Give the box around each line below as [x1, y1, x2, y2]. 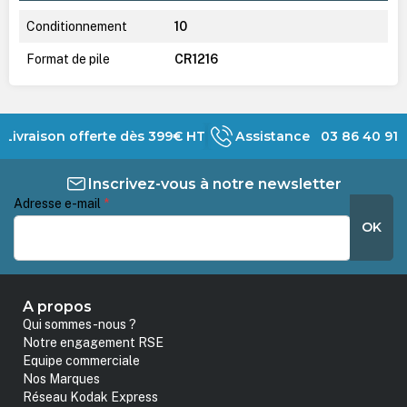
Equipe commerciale [23, 353, 141, 369]
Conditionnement [25, 18, 127, 34]
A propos [23, 297, 93, 316]
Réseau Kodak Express [23, 390, 159, 405]
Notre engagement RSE [23, 335, 164, 351]
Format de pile [25, 51, 110, 66]
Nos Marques [23, 372, 101, 387]
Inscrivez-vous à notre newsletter [87, 174, 342, 193]
